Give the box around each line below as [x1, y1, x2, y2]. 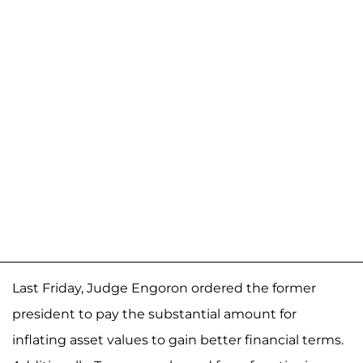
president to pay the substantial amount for [12, 305, 297, 322]
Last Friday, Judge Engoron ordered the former [12, 280, 316, 296]
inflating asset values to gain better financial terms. [12, 331, 344, 348]
